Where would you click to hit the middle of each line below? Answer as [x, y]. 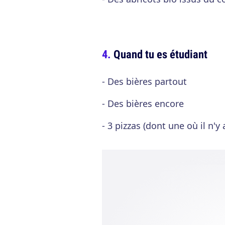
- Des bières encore [143, 103]
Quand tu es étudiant [160, 54]
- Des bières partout [144, 81]
